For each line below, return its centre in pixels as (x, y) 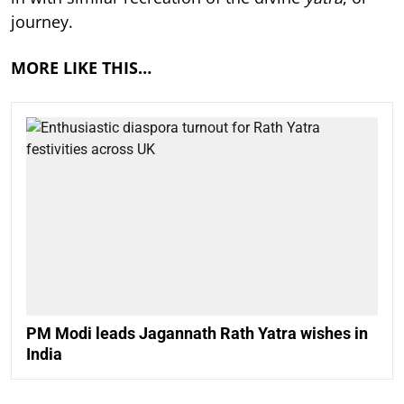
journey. (42, 22)
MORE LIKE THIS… (81, 68)
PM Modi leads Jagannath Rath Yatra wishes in (197, 333)
